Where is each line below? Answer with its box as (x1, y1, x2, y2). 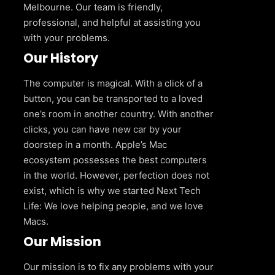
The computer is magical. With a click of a (23, 77, 203, 90)
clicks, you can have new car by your (23, 123, 182, 136)
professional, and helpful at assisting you (23, 17, 201, 29)
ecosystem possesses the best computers (23, 154, 207, 166)
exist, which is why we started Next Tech (23, 185, 201, 197)
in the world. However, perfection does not (23, 169, 209, 182)
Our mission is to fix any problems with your (23, 261, 214, 273)
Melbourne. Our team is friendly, (23, 1, 163, 14)
